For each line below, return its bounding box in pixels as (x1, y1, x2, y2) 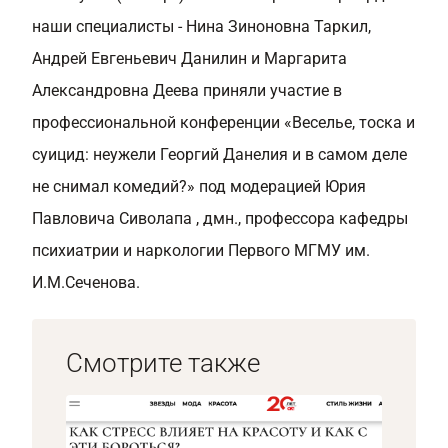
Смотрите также (66, 348, 260, 378)
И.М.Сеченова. (32, 273, 140, 292)
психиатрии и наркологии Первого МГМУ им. (32, 241, 370, 260)
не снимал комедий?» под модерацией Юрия (32, 177, 366, 196)
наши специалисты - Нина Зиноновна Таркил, (32, 17, 371, 36)
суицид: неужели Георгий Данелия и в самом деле (32, 145, 407, 164)
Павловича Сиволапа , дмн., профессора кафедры (32, 209, 408, 228)
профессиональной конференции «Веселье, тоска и (32, 113, 415, 132)
